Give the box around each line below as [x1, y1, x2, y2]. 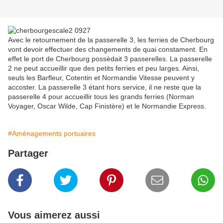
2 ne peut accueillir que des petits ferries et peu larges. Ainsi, [8, 64, 199, 73]
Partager [8, 148, 48, 159]
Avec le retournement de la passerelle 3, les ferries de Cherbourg [8, 36, 214, 44]
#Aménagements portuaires [8, 129, 96, 138]
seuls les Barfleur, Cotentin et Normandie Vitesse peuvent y [8, 74, 195, 82]
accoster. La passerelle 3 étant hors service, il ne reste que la [8, 83, 201, 92]
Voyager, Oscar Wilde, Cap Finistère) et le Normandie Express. [8, 102, 206, 111]
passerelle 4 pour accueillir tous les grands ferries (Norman [8, 93, 194, 101]
